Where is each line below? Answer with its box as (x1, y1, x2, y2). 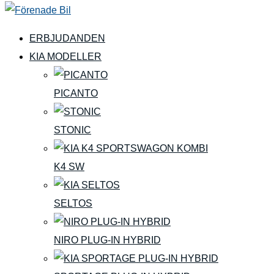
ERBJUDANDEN (29, 33, 105, 43)
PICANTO (54, 88, 98, 98)
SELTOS (54, 198, 92, 209)
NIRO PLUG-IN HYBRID (54, 235, 161, 245)
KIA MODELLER (29, 51, 102, 62)
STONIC (54, 125, 91, 135)
